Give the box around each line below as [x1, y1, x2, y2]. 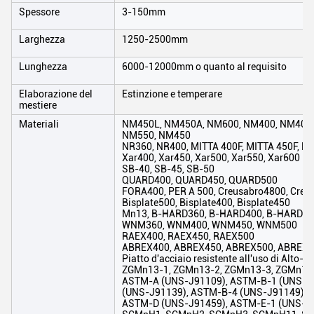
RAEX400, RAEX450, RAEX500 [122, 231, 254, 242]
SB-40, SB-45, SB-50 [122, 163, 214, 175]
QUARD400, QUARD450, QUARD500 [122, 175, 278, 186]
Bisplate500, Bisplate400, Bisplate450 [122, 197, 290, 208]
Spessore [19, 6, 60, 18]
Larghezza [19, 34, 65, 45]
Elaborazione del [19, 88, 93, 100]
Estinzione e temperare [122, 88, 222, 100]
